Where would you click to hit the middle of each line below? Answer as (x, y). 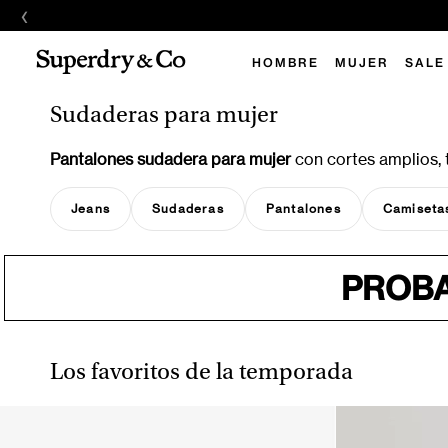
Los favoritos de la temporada (201, 374)
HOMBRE (285, 62)
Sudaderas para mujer (164, 117)
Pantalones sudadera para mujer (170, 159)
